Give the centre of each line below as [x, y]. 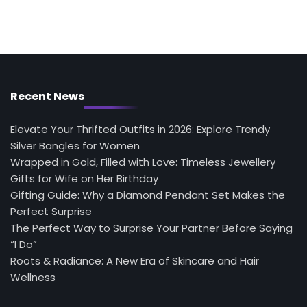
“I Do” [24, 244]
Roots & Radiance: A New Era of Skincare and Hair [135, 260]
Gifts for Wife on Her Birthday [84, 178]
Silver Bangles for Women [75, 145]
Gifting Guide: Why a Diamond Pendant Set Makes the [148, 195]
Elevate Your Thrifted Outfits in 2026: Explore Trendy [140, 129]
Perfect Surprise [51, 211]
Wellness [33, 277]
